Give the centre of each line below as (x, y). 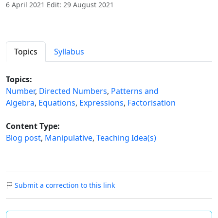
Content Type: (33, 126)
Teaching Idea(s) (126, 138)
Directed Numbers (73, 91)
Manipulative (69, 138)
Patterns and (135, 91)
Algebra (20, 103)
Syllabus (69, 52)
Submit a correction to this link (65, 185)
